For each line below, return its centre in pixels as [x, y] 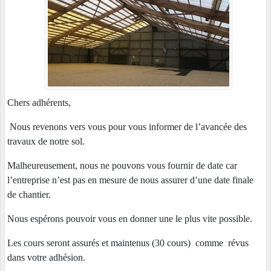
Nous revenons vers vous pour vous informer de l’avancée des [128, 127]
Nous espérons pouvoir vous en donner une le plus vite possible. [130, 219]
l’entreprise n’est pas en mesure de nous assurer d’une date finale [130, 180]
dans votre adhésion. [46, 258]
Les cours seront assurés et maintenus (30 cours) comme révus [128, 243]
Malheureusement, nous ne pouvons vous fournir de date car [122, 166]
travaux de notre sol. [46, 142]
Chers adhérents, [39, 103]
